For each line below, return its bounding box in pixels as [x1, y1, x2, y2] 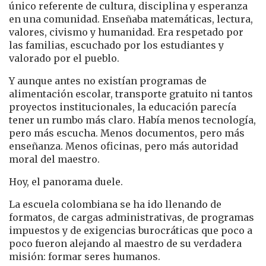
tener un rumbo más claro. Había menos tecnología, [9, 113, 256, 126]
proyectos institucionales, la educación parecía [9, 100, 236, 113]
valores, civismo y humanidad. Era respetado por [9, 26, 243, 38]
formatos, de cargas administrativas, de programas [9, 211, 254, 223]
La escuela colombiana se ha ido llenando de [9, 198, 221, 210]
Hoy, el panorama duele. [9, 175, 123, 188]
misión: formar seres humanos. [9, 250, 160, 262]
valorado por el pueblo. [9, 52, 119, 64]
